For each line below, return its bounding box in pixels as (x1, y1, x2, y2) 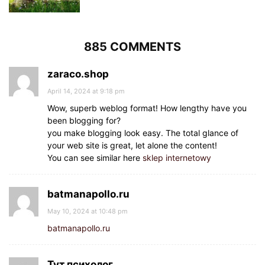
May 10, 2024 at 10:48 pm (47, 207, 128, 215)
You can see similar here (47, 153, 143, 163)
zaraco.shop (47, 68, 109, 80)
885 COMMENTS (84, 40, 181, 54)
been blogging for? (47, 115, 121, 125)
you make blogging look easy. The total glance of (47, 128, 238, 138)
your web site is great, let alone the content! (47, 140, 217, 150)
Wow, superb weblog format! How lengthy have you (47, 103, 247, 113)
